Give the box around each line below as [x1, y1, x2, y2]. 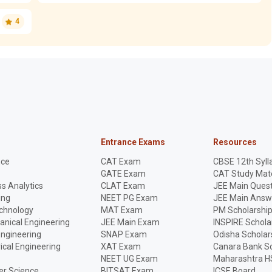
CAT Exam [100, 157, 141, 166]
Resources [212, 137, 257, 147]
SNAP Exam [100, 229, 147, 239]
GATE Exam [100, 169, 146, 178]
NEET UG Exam [100, 254, 158, 263]
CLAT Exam [100, 181, 145, 191]
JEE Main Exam [100, 217, 160, 227]
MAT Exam [100, 205, 143, 215]
